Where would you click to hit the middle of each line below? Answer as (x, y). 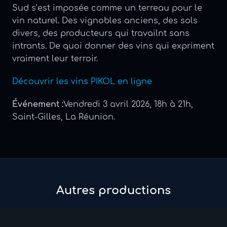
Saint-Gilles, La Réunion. (64, 117)
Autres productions (113, 190)
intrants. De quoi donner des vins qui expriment (113, 46)
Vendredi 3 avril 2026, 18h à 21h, (128, 104)
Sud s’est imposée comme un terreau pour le (107, 8)
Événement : (38, 104)
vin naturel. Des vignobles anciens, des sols (105, 21)
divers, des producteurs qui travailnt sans (101, 33)
